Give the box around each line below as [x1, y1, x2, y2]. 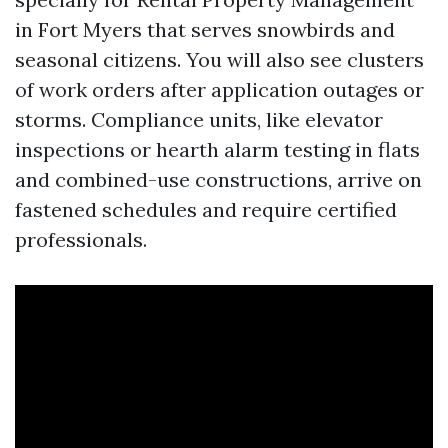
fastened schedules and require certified [15, 197, 397, 222]
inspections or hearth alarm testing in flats [15, 137, 420, 162]
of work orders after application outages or [15, 77, 424, 102]
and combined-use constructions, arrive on [15, 167, 422, 192]
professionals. [15, 227, 147, 252]
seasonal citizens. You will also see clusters [15, 47, 424, 72]
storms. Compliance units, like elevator [15, 107, 383, 132]
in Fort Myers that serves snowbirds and [15, 17, 395, 42]
